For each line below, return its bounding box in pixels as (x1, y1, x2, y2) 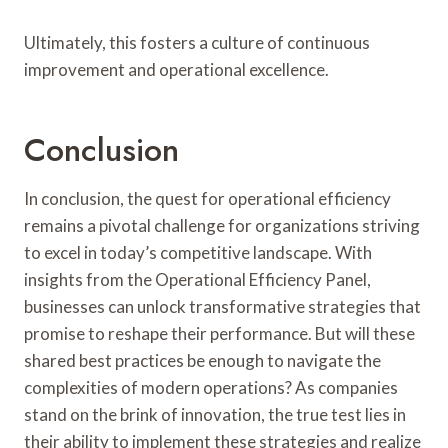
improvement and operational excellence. (24, 59, 329, 80)
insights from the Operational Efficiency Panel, (24, 269, 371, 290)
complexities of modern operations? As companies (24, 377, 398, 398)
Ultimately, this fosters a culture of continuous (24, 32, 370, 53)
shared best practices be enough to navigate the (24, 350, 381, 371)
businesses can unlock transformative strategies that (24, 296, 421, 317)
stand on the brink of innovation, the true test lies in (24, 404, 406, 425)
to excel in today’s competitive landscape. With (24, 242, 372, 263)
